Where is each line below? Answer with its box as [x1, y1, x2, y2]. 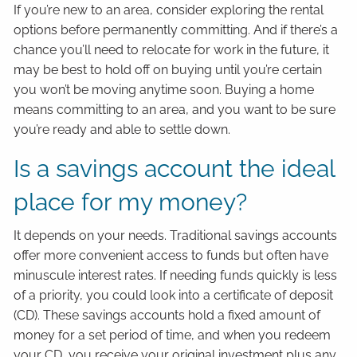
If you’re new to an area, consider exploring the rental [14, 2, 324, 18]
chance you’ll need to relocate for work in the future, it [14, 42, 330, 58]
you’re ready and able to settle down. [14, 122, 231, 138]
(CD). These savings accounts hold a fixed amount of [14, 308, 321, 324]
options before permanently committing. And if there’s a [14, 22, 339, 38]
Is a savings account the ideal [14, 155, 335, 183]
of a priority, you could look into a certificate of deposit [14, 288, 334, 304]
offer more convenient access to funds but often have [14, 248, 329, 264]
